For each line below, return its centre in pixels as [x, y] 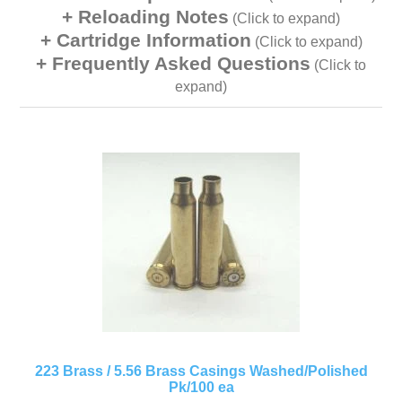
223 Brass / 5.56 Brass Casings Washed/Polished [201, 371]
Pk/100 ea [201, 388]
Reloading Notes [153, 17]
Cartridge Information [153, 41]
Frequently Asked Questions [181, 64]
